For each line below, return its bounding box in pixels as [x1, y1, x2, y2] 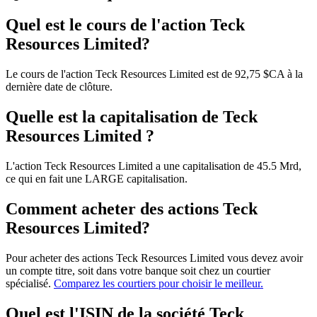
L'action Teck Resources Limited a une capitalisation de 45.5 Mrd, [6, 160, 301, 173]
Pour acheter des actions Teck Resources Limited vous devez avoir [6, 252, 303, 264]
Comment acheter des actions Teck [6, 200, 258, 219]
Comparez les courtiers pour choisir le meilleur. [54, 277, 263, 289]
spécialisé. [6, 277, 54, 289]
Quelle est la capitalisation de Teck [6, 108, 258, 127]
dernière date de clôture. [6, 81, 113, 93]
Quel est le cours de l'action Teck [6, 16, 245, 35]
